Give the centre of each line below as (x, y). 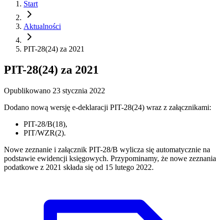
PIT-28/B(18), (45, 124)
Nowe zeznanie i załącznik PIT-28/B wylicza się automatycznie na (107, 149)
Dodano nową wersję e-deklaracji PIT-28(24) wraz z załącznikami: (108, 107)
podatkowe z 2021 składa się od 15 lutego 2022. (79, 167)
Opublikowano (27, 90)
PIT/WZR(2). (45, 133)
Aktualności (42, 26)
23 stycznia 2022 (79, 90)
